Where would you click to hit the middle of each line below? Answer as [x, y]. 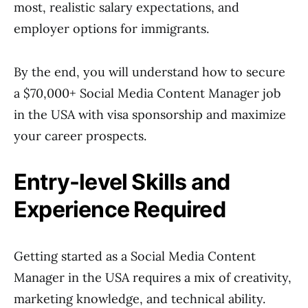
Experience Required [120, 209]
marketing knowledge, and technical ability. [140, 299]
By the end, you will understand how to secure [150, 72]
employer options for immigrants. [111, 29]
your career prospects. [80, 136]
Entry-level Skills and [122, 182]
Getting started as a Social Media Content [135, 256]
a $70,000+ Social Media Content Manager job [147, 93]
